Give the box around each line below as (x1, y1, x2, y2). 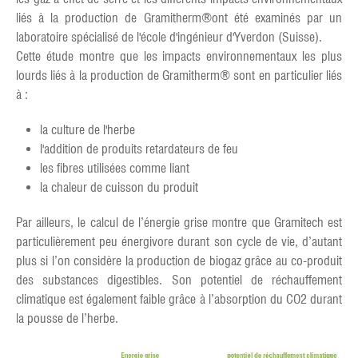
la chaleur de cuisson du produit (40, 179, 198, 195)
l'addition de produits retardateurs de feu (40, 141, 238, 157)
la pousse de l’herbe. (16, 310, 118, 326)
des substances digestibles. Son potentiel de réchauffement (16, 272, 342, 288)
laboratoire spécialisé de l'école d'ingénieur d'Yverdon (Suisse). (16, 29, 322, 45)
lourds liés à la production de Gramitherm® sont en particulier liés (16, 67, 342, 83)
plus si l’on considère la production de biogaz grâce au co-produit (16, 253, 342, 268)
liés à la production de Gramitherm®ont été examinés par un (16, 10, 342, 26)
